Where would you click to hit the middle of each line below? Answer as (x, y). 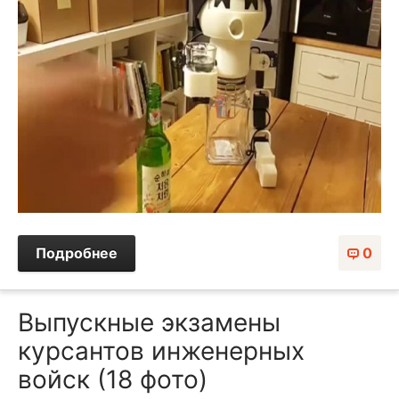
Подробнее (77, 253)
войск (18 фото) (113, 380)
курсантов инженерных (161, 351)
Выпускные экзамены (149, 323)
